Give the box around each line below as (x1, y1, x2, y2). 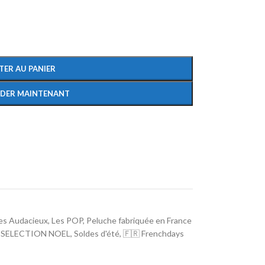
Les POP (51, 215, 83, 225)
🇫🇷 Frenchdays (122, 228, 184, 238)
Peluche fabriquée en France (86, 215, 192, 225)
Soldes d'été (73, 228, 119, 238)
